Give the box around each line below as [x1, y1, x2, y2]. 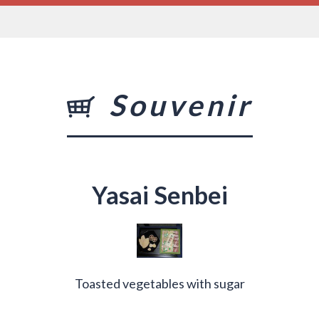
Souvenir [108, 87, 253, 122]
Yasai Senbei [91, 179, 228, 209]
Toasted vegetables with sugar [74, 275, 245, 291]
